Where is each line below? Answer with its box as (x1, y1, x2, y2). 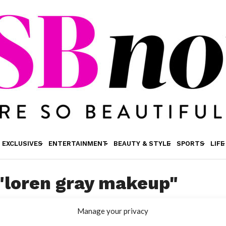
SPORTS (176, 140, 204, 147)
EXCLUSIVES (2, 140, 42, 147)
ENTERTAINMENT (48, 140, 107, 147)
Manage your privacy (77, 206, 149, 215)
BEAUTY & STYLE (113, 140, 171, 147)
